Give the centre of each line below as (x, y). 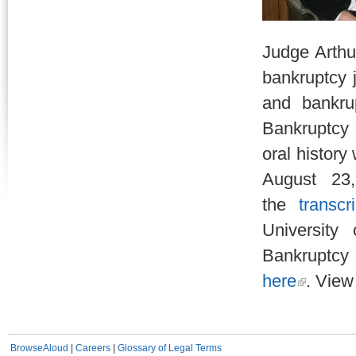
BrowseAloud (39, 348)
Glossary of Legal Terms (170, 348)
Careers (93, 348)
